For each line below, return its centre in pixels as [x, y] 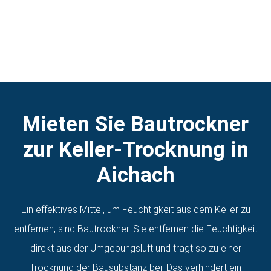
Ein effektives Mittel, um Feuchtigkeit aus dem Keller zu [135, 209]
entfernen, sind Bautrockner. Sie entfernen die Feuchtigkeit [135, 229]
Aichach [135, 175]
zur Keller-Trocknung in [135, 149]
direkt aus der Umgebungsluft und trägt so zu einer [135, 248]
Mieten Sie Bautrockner [135, 124]
